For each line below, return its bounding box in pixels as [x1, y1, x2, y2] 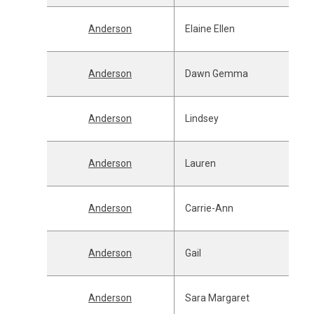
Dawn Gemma [184, 68, 248, 79]
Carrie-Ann [184, 203, 233, 214]
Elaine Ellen [184, 23, 235, 34]
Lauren [184, 158, 216, 169]
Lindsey [184, 113, 219, 124]
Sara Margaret [184, 292, 250, 303]
